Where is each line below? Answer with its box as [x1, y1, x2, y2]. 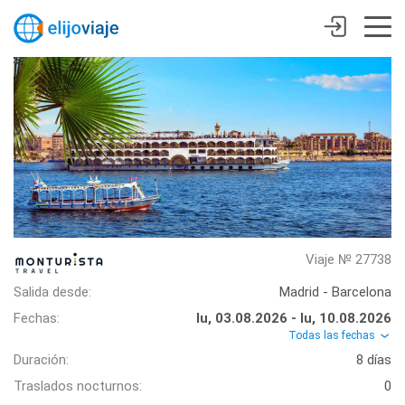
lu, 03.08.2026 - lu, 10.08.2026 [196, 310, 391, 326]
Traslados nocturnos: [14, 378, 142, 395]
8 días [356, 352, 391, 369]
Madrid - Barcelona [279, 284, 391, 300]
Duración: [14, 352, 69, 369]
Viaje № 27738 [306, 251, 391, 268]
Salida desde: [14, 284, 91, 300]
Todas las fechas [288, 329, 378, 342]
